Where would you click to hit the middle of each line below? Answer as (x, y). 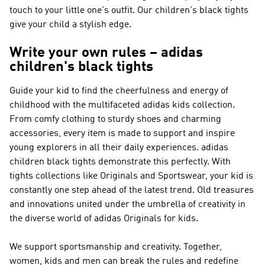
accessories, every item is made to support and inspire (122, 134)
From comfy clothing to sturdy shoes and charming (115, 119)
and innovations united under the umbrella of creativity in (127, 205)
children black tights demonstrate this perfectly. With (120, 162)
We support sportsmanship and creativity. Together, (116, 247)
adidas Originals (128, 219)
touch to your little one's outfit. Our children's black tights (129, 11)
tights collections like (55, 176)
